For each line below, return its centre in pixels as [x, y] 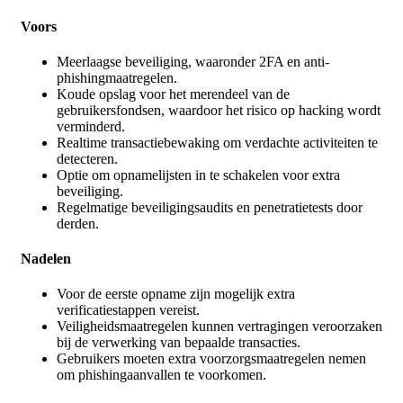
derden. [78, 223]
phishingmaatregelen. [117, 77]
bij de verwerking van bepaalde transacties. [179, 343]
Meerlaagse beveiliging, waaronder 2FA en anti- [193, 61]
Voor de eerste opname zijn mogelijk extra [176, 294]
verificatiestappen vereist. [128, 310]
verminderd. [91, 126]
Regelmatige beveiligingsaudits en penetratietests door [210, 207]
